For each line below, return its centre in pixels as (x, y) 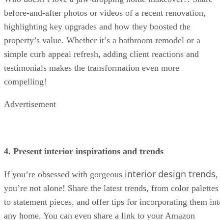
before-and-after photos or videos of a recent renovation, (105, 13)
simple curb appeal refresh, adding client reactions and (101, 54)
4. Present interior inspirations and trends (84, 151)
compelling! (25, 81)
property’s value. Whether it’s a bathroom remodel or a (102, 40)
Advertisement (30, 104)
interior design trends (170, 174)
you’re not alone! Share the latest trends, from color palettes (111, 188)
